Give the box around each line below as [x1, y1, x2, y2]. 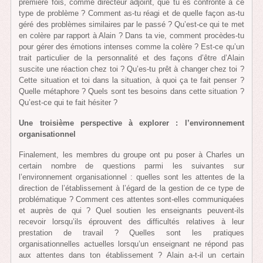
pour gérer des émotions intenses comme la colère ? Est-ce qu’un [19, 42, 244, 52]
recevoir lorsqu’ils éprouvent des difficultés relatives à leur [19, 217, 244, 226]
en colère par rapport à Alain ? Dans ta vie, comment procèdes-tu [19, 31, 244, 41]
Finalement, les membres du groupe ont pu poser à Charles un [19, 150, 244, 159]
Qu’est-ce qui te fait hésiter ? [19, 98, 118, 107]
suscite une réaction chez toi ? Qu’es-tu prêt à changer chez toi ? [19, 65, 244, 74]
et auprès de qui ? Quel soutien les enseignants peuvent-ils [19, 205, 244, 215]
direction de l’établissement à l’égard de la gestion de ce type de [19, 183, 244, 193]
